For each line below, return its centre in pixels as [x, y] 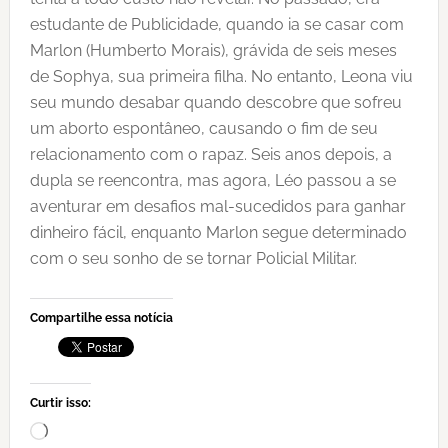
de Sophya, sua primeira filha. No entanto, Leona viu [221, 77]
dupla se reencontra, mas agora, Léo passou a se [212, 181]
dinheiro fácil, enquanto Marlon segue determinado [218, 233]
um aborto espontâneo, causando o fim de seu [203, 129]
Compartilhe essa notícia [101, 318]
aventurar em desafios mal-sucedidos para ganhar [217, 207]
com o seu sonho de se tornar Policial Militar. [193, 259]
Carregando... [95, 434]
